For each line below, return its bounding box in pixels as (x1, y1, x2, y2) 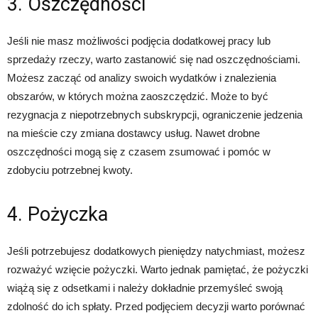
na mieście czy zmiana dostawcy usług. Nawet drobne (7, 127, 260, 140)
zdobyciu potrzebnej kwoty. (7, 164, 133, 177)
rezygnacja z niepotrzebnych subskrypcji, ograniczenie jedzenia (7, 109, 302, 121)
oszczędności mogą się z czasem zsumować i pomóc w (7, 146, 270, 158)
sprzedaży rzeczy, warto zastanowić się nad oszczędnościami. (7, 53, 300, 66)
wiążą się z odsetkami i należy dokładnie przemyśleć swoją (7, 282, 283, 295)
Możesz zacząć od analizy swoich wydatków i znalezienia (7, 72, 276, 84)
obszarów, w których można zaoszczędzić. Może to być (7, 90, 268, 103)
